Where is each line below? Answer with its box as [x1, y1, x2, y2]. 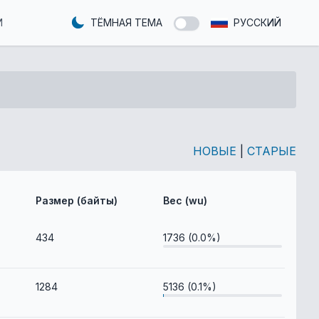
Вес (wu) [163, 194, 208, 206]
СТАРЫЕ [247, 144, 296, 158]
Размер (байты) [36, 194, 118, 206]
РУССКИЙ [234, 16, 281, 28]
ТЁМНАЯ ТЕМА [90, 16, 162, 28]
